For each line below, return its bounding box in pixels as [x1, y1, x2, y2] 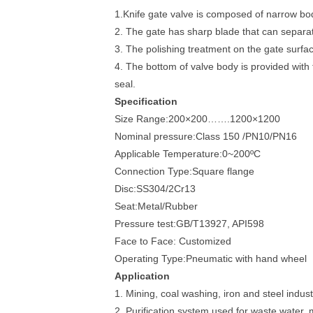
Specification [115, 96, 177, 107]
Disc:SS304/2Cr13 [115, 183, 196, 194]
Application [115, 270, 170, 282]
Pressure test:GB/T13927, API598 [115, 218, 264, 229]
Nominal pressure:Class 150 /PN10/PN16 [115, 131, 297, 142]
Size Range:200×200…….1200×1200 [115, 113, 280, 124]
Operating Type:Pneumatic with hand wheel [115, 253, 307, 264]
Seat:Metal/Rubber [115, 201, 198, 212]
